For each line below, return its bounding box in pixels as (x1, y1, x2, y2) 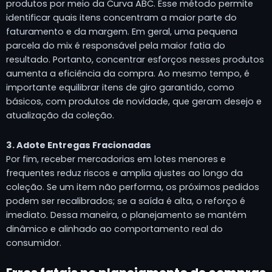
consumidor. (6, 236, 61, 249)
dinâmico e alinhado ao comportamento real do (6, 222, 223, 235)
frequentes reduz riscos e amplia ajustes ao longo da (6, 166, 243, 179)
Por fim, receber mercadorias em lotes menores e (6, 152, 226, 165)
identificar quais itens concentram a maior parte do (6, 12, 237, 24)
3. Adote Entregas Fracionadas (6, 138, 151, 151)
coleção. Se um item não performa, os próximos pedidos (6, 180, 259, 193)
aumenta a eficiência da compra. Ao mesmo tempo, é (6, 67, 250, 80)
